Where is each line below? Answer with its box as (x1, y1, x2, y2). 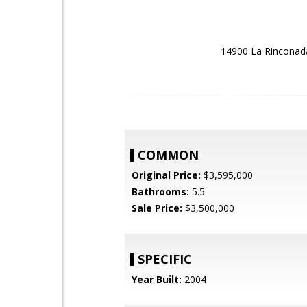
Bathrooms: (132, 185, 189, 198)
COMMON (138, 147, 199, 163)
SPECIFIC (138, 251, 192, 267)
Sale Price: (132, 201, 182, 214)
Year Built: (132, 273, 182, 286)
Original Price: (132, 169, 201, 182)
